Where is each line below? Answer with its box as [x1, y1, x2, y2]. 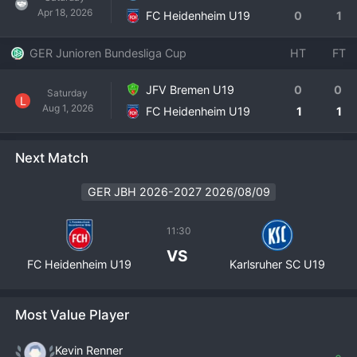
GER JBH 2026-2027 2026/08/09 [87, 185, 270, 199]
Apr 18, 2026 [37, 6, 93, 19]
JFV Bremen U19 [145, 82, 234, 96]
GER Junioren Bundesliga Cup [29, 45, 187, 60]
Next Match [15, 150, 89, 167]
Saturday [47, 87, 88, 100]
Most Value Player [15, 306, 130, 323]
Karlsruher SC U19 [229, 257, 326, 271]
